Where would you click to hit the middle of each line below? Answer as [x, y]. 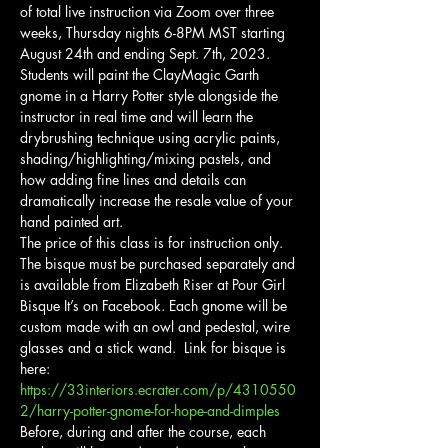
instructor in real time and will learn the [138, 116]
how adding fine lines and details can [135, 179]
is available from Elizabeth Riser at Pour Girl [154, 284]
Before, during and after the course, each [145, 431]
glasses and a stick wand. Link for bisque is [155, 347]
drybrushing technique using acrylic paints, [152, 137]
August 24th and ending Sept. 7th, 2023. [145, 53]
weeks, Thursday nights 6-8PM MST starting [154, 32]
